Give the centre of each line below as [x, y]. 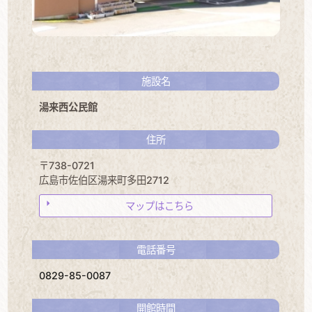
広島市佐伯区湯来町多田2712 [104, 180]
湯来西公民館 [69, 107]
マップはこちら [159, 206]
